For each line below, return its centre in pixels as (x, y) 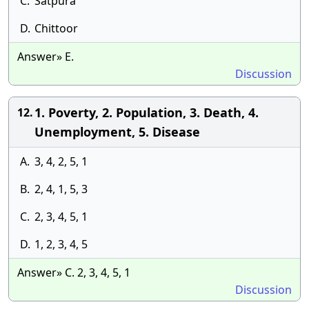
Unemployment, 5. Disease (117, 132)
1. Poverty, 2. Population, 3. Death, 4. (147, 112)
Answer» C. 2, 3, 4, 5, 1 (74, 272)
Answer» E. (46, 57)
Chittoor (56, 28)
